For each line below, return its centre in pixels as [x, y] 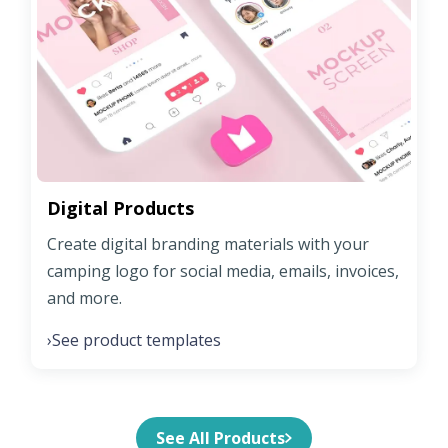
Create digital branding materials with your [208, 243]
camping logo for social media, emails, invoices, [223, 270]
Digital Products [120, 207]
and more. [84, 297]
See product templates [136, 339]
